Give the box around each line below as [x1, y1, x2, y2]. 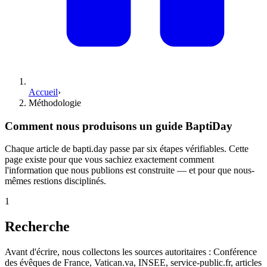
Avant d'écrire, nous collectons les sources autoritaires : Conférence [5, 247, 257, 257]
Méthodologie [29, 98, 81, 108]
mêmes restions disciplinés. [5, 176, 106, 187]
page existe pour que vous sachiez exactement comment [5, 154, 214, 165]
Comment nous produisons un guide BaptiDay [5, 119, 232, 132]
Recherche [5, 219, 70, 235]
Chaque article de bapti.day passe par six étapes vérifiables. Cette [5, 144, 249, 154]
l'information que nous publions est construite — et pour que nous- [5, 165, 254, 176]
